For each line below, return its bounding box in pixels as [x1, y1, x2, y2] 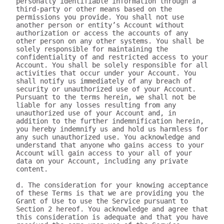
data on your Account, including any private [16, 157, 188, 165]
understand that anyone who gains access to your [16, 141, 204, 149]
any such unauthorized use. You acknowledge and [16, 133, 200, 141]
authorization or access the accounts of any [16, 29, 188, 37]
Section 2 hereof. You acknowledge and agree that [16, 205, 208, 213]
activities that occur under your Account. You [16, 69, 196, 77]
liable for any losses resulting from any [16, 101, 176, 109]
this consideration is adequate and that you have [16, 213, 208, 221]
